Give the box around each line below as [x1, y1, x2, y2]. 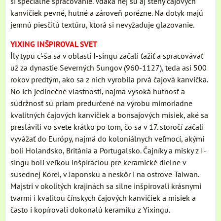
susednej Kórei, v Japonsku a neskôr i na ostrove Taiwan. [10, 169, 199, 180]
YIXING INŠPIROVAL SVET [10, 39, 97, 49]
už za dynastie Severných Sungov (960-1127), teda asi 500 [10, 63, 207, 73]
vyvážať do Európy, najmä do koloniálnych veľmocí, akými [10, 134, 204, 144]
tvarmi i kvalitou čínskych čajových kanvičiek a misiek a [10, 193, 196, 203]
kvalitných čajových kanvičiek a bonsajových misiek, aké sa [10, 110, 208, 120]
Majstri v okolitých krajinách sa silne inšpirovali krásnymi [10, 181, 201, 191]
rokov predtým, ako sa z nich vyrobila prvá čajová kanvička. [10, 74, 208, 85]
